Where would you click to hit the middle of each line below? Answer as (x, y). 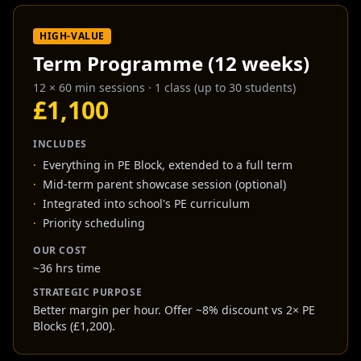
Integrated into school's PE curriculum (146, 203)
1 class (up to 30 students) (225, 87)
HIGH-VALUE (72, 36)
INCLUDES (60, 144)
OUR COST (60, 250)
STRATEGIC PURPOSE (88, 292)
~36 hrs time (67, 268)
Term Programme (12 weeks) (171, 63)
